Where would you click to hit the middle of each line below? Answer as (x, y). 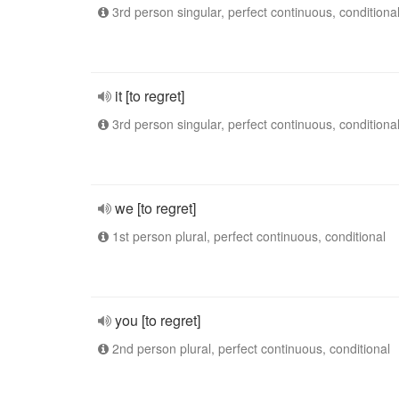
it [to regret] (150, 96)
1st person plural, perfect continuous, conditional (247, 236)
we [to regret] (155, 208)
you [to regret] (158, 320)
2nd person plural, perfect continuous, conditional (249, 348)
